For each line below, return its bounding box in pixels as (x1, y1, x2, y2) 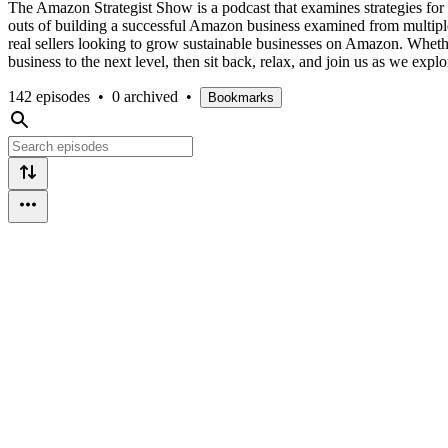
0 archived (112, 87, 178, 105)
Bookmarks (208, 89, 274, 105)
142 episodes (8, 87, 90, 105)
